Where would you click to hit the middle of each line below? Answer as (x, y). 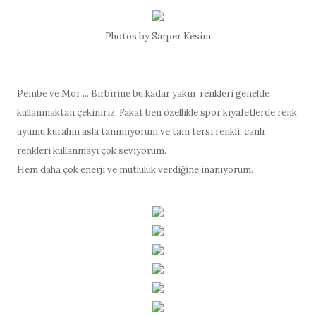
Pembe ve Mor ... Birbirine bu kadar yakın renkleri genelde (143, 94)
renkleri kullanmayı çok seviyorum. (91, 151)
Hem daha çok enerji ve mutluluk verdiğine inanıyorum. (135, 170)
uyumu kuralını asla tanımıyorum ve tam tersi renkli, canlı (140, 132)
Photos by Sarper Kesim (158, 37)
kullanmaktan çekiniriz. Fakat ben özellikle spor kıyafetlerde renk (157, 113)
